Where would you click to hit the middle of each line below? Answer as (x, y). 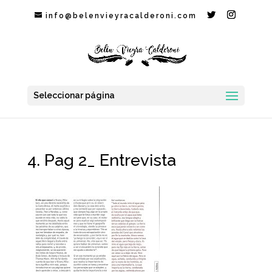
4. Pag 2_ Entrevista (101, 160)
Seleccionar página (74, 95)
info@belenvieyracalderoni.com (121, 16)
